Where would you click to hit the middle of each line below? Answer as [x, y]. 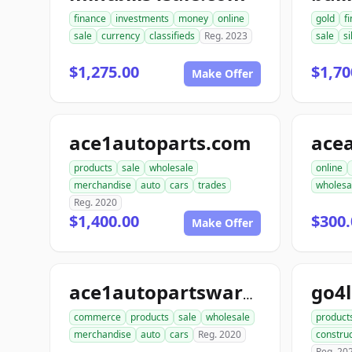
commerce [97, 317]
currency [121, 36]
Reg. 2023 [226, 36]
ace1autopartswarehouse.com [248, 295]
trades [212, 185]
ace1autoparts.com [160, 143]
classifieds [172, 36]
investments [142, 18]
